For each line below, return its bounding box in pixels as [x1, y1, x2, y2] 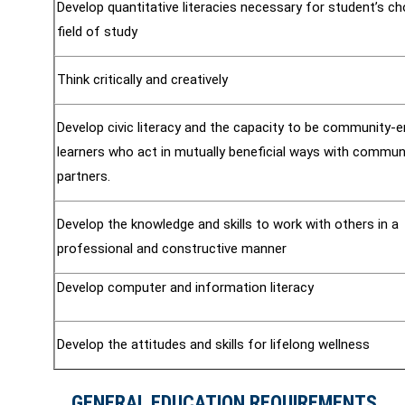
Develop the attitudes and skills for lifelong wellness [57, 336, 370, 353]
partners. [57, 168, 110, 184]
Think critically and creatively [57, 71, 228, 88]
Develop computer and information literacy [57, 279, 314, 296]
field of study [57, 24, 137, 40]
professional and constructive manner [57, 240, 287, 257]
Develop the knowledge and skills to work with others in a [57, 216, 399, 232]
